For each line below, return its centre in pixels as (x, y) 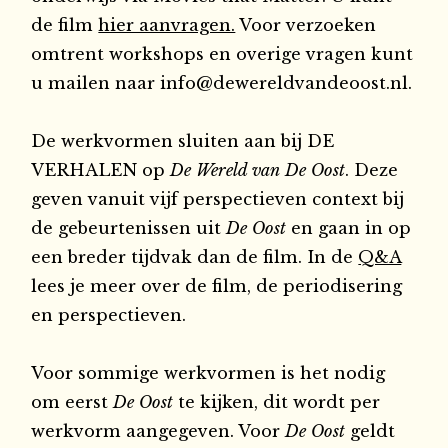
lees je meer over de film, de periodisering (217, 285)
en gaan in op (351, 227)
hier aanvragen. (167, 24)
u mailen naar (96, 82)
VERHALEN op (101, 169)
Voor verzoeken (306, 24)
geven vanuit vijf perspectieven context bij (218, 198)
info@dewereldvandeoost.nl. (286, 82)
